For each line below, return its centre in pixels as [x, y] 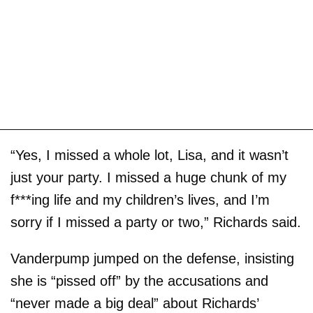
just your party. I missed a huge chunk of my [148, 178]
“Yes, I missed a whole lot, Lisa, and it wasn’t [150, 155]
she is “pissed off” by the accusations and [139, 281]
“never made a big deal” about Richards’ [134, 304]
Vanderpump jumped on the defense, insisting [152, 259]
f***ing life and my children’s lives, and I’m [140, 200]
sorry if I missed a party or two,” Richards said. [156, 223]
